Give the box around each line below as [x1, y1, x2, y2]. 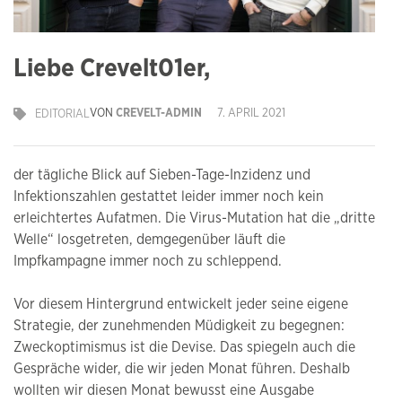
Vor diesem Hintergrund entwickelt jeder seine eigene [13, 297, 348, 312]
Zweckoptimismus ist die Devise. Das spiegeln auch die [13, 340, 355, 355]
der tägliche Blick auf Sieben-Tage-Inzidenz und [13, 168, 310, 183]
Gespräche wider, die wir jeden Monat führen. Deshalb [13, 362, 350, 377]
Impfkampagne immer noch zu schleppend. [13, 254, 282, 269]
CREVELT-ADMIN [116, 108, 202, 120]
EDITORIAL [35, 109, 90, 121]
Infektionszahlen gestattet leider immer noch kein [13, 189, 324, 205]
